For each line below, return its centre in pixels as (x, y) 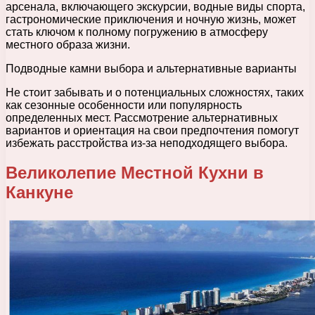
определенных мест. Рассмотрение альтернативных (142, 117)
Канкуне (39, 193)
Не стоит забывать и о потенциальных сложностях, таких (155, 92)
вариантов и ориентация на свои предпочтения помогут (152, 130)
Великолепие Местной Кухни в (135, 173)
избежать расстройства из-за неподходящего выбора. (147, 143)
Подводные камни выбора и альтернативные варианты (151, 68)
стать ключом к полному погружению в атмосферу (137, 32)
